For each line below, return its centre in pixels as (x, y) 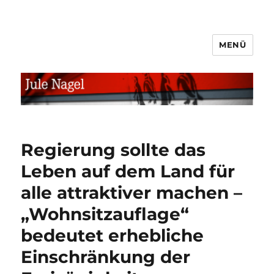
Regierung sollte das (113, 150)
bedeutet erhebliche (113, 235)
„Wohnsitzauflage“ (105, 214)
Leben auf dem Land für (128, 171)
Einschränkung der (106, 257)
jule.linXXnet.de (80, 54)
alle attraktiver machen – (132, 192)
